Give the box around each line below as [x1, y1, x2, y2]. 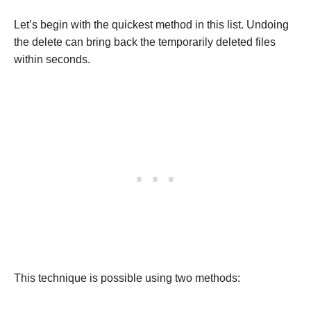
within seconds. [14, 53, 90, 65]
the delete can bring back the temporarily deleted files [14, 35, 276, 48]
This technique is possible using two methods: [14, 271, 240, 284]
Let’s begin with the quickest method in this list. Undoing [14, 18, 289, 31]
